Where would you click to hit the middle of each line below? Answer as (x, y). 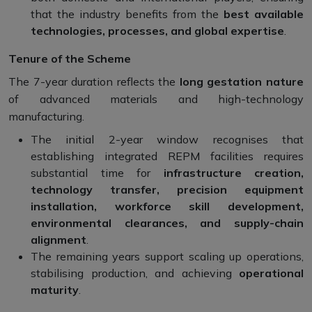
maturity (55, 290)
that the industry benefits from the (127, 14)
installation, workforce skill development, (167, 206)
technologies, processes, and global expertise (157, 31)
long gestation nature (242, 82)
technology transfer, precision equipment (167, 190)
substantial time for (97, 173)
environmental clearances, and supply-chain (167, 223)
